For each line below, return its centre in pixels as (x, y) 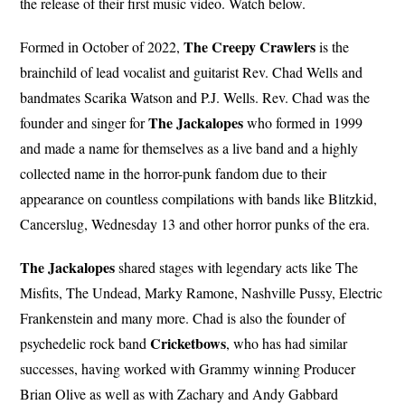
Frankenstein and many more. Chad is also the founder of (183, 317)
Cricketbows (188, 343)
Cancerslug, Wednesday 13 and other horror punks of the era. (195, 223)
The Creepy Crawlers (250, 46)
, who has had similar (287, 343)
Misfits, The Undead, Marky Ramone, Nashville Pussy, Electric (202, 292)
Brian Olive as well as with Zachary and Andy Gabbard (179, 393)
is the (333, 46)
